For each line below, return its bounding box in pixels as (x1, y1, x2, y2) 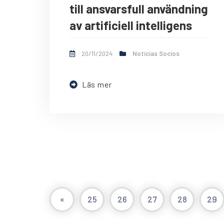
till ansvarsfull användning (69, 1, 208, 16)
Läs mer (81, 79, 112, 89)
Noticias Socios (132, 49, 179, 58)
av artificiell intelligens (69, 18, 192, 33)
